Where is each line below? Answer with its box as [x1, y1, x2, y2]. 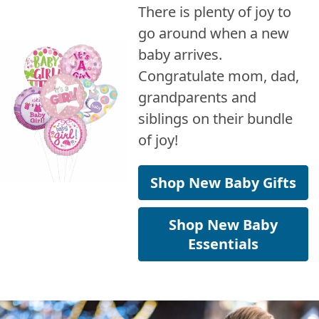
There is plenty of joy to [138, 1, 292, 21]
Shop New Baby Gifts [150, 172, 297, 192]
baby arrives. [138, 44, 223, 64]
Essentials [188, 234, 259, 253]
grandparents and [138, 87, 257, 107]
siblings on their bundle [138, 108, 293, 128]
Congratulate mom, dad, [138, 66, 300, 85]
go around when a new [138, 23, 290, 43]
